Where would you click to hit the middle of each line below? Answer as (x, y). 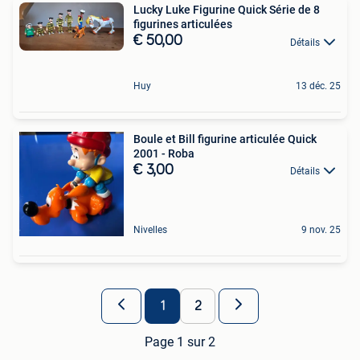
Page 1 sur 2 (180, 342)
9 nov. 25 (321, 229)
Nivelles (150, 229)
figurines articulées (183, 25)
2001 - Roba (164, 153)
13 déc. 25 (318, 86)
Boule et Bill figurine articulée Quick (225, 139)
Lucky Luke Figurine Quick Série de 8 (227, 10)
